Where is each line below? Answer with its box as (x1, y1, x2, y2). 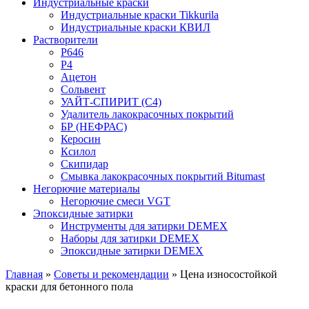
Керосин (61, 132, 101, 145)
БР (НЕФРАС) (61, 120, 127, 132)
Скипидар (61, 157, 108, 170)
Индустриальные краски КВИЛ (61, 21, 210, 33)
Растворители (33, 33, 98, 46)
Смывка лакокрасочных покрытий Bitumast (61, 170, 265, 182)
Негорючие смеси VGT (61, 195, 170, 207)
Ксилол (61, 145, 96, 157)
